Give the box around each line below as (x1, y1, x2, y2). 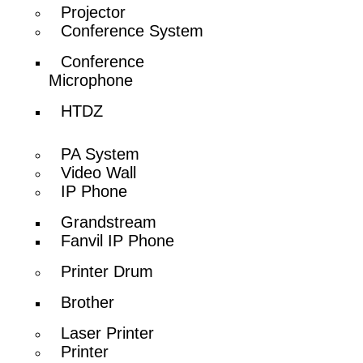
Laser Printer (61, 323, 155, 342)
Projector (61, 2, 126, 21)
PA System (61, 144, 140, 163)
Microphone (49, 70, 134, 89)
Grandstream (61, 212, 157, 231)
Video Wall (61, 163, 137, 181)
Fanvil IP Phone (61, 231, 175, 250)
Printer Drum (61, 262, 154, 280)
